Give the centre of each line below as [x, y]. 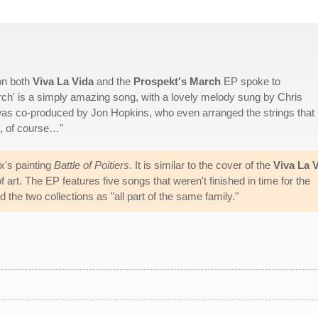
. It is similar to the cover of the [201, 165]
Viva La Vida [63, 81]
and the [114, 81]
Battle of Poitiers [92, 165]
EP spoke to [251, 81]
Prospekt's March [177, 81]
